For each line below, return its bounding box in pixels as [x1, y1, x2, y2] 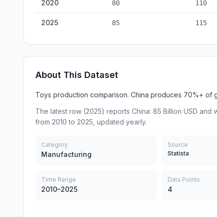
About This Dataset [35, 70, 118, 80]
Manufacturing [41, 150, 92, 158]
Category [41, 141, 68, 148]
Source [168, 141, 188, 148]
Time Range [41, 176, 76, 183]
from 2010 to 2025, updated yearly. [35, 118, 147, 126]
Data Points [168, 176, 201, 183]
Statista [168, 150, 189, 157]
